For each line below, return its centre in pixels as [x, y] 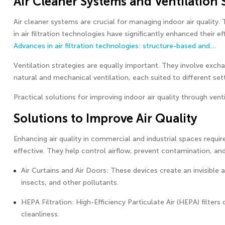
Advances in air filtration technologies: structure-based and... [114, 46]
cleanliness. [40, 214]
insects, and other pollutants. [70, 183]
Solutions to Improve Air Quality [105, 119]
